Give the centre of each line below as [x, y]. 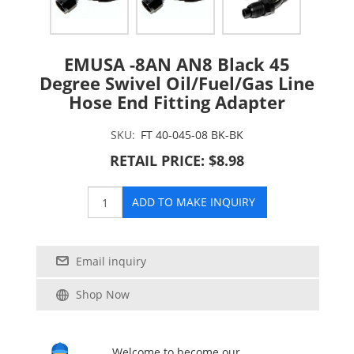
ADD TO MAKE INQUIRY [193, 202]
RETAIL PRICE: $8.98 [177, 160]
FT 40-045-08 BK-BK [192, 135]
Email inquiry [111, 261]
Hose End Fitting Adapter [177, 102]
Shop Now [103, 294]
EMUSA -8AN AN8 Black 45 [177, 64]
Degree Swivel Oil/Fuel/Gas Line [177, 83]
